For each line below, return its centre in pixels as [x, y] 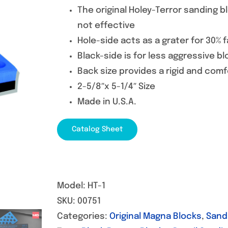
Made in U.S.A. [107, 102]
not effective [106, 26]
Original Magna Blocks [155, 217]
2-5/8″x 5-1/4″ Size [116, 87]
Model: [72, 186]
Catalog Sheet [97, 129]
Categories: [83, 217]
